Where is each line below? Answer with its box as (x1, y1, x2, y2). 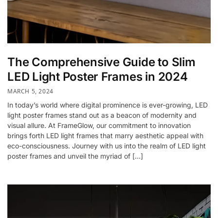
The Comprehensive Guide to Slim (7, 54, 196, 69)
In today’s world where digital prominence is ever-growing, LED (7, 100, 208, 109)
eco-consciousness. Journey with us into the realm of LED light (7, 141, 206, 150)
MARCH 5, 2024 (7, 87, 54, 95)
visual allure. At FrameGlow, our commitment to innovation (7, 121, 191, 129)
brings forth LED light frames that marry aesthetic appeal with (7, 131, 203, 140)
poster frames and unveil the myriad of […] (7, 151, 143, 160)
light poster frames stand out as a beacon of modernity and (7, 110, 197, 119)
